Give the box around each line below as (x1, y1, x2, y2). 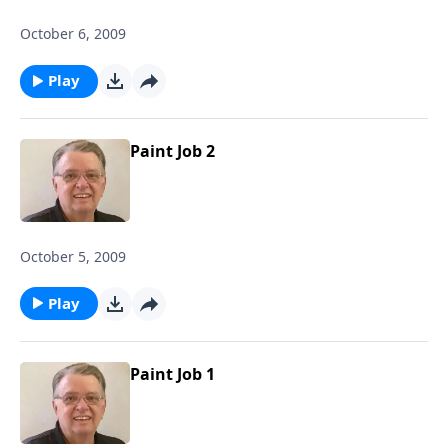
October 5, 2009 (20, 246, 126, 266)
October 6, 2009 (20, 24, 126, 43)
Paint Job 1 (130, 362, 215, 385)
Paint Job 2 (130, 140, 215, 162)
